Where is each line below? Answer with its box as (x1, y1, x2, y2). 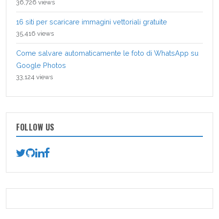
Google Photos (16, 61, 66, 69)
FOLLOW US (16, 121, 55, 133)
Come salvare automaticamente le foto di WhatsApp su (16, 48, 198, 57)
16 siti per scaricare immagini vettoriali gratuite (16, 17, 167, 26)
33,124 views (16, 73, 53, 81)
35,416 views (16, 29, 54, 37)
